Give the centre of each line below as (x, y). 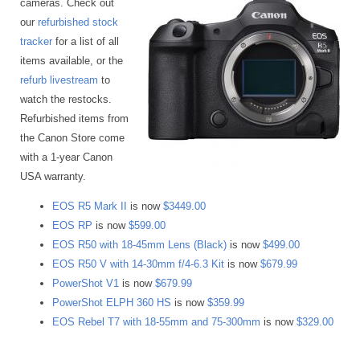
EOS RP (72, 225)
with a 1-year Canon (66, 157)
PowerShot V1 (86, 283)
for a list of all (86, 41)
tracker (36, 41)
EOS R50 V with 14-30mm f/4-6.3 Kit (138, 264)
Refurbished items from (74, 118)
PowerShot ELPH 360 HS (112, 302)
